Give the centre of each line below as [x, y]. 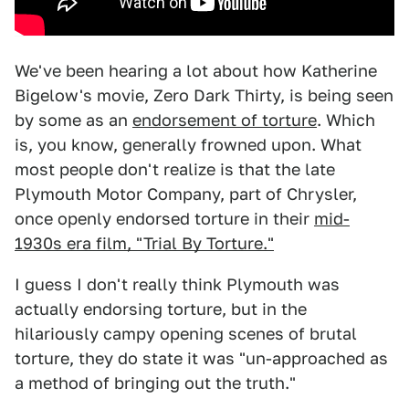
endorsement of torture [225, 120]
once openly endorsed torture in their [164, 219]
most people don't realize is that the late [175, 169]
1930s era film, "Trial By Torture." [144, 243]
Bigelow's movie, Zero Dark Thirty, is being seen [204, 95]
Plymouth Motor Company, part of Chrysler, [186, 194]
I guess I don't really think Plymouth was [177, 284]
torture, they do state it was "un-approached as [201, 358]
